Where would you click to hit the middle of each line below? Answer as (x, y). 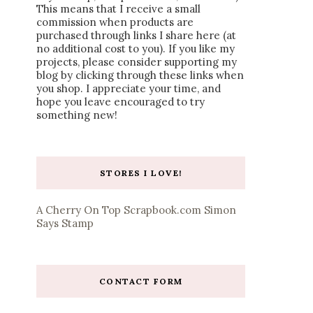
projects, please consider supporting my (137, 61)
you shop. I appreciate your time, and (129, 88)
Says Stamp (65, 223)
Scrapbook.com (162, 210)
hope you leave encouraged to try (121, 101)
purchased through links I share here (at (136, 35)
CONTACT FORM (141, 281)
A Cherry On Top (79, 210)
